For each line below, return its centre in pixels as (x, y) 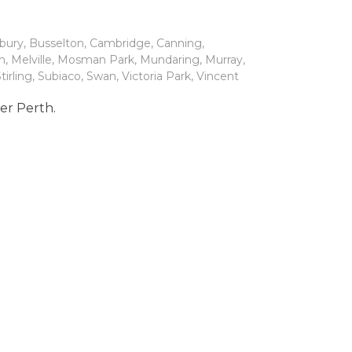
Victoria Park (156, 76)
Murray (224, 59)
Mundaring (170, 59)
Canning (179, 43)
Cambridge (120, 43)
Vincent (218, 76)
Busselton (57, 43)
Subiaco (59, 76)
